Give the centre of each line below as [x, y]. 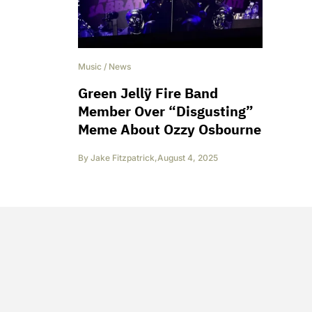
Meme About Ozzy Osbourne [170, 130]
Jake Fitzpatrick [123, 158]
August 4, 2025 [188, 158]
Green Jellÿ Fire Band [148, 93]
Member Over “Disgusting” [166, 111]
